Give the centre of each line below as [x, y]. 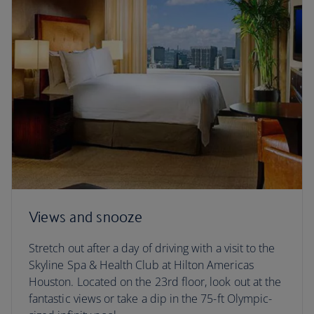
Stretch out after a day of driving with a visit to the [152, 248]
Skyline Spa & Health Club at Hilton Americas [141, 265]
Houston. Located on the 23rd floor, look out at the [155, 282]
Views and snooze [86, 217]
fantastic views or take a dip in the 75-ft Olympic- [151, 299]
